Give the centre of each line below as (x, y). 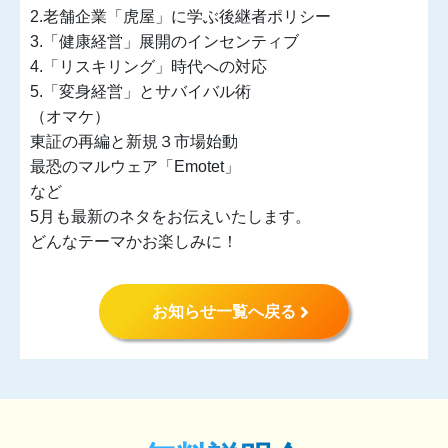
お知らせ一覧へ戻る (224, 311)
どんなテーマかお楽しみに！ (134, 241)
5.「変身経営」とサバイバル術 (140, 91)
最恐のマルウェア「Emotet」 (135, 166)
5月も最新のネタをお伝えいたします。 (170, 216)
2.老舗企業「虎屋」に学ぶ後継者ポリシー (180, 16)
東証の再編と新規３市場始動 (134, 141)
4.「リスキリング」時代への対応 (148, 66)
